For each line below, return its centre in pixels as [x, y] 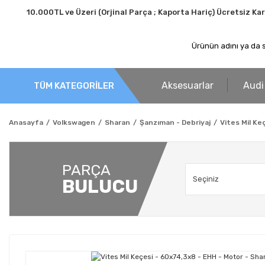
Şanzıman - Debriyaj [175, 122]
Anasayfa [26, 122]
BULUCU [100, 186]
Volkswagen [74, 122]
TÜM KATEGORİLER [74, 85]
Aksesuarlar [188, 85]
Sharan [117, 122]
